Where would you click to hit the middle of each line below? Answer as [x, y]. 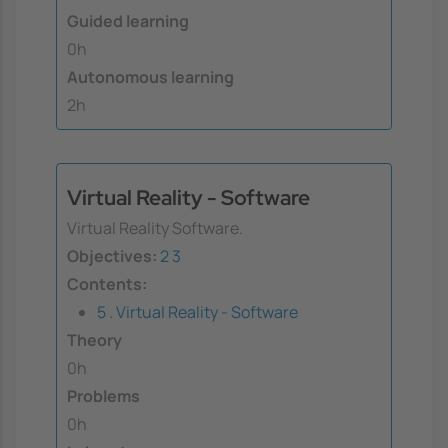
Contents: [107, 283]
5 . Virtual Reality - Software [197, 311]
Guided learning [128, 21]
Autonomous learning [150, 77]
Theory [94, 339]
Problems [103, 395]
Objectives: [112, 255]
